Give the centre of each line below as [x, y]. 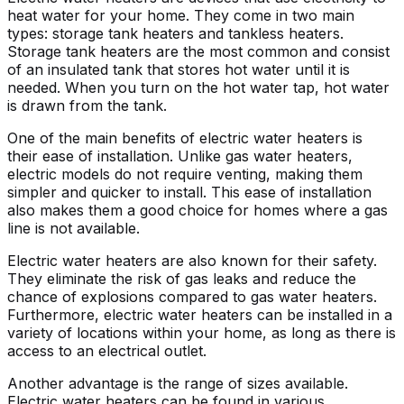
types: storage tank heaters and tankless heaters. [175, 33]
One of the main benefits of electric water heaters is [185, 138]
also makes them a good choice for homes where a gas [197, 210]
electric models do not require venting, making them [185, 174]
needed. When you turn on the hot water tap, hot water [198, 87]
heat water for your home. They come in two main [181, 15]
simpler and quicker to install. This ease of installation [189, 192]
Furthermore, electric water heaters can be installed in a [200, 314]
